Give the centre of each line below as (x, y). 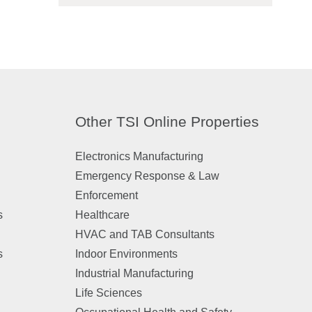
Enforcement (106, 195)
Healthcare (102, 215)
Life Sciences (108, 293)
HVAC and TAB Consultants (145, 234)
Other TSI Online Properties (167, 122)
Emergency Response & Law (147, 176)
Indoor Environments (126, 254)
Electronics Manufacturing (139, 156)
